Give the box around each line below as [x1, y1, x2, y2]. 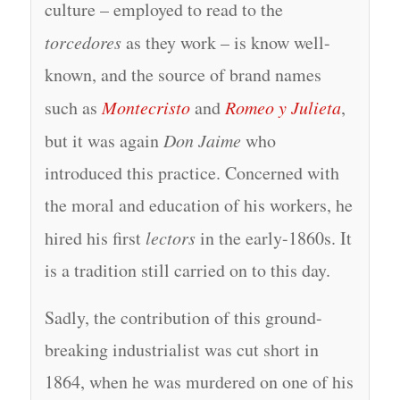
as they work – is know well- [121, 30, 330, 55]
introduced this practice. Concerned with [44, 161, 339, 186]
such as [44, 96, 102, 121]
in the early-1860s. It [195, 226, 352, 251]
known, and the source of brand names [44, 62, 321, 87]
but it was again [44, 129, 163, 154]
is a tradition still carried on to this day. [44, 258, 330, 283]
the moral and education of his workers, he [44, 193, 353, 218]
